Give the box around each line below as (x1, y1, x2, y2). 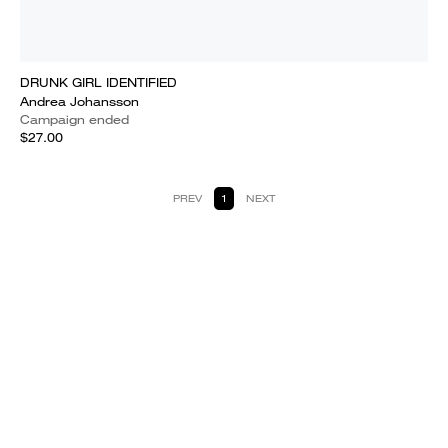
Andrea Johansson (20, 93, 139, 110)
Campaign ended (20, 111, 129, 128)
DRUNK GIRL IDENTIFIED (20, 74, 177, 91)
